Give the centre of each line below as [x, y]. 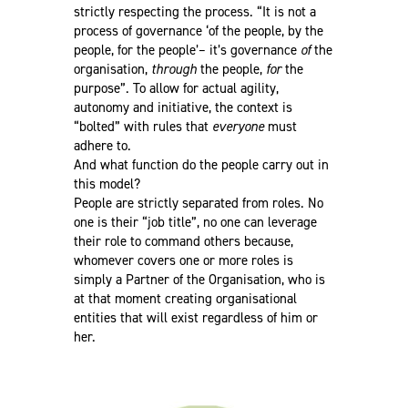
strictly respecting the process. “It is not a [194, 11]
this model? [107, 184]
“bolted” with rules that [143, 126]
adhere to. [102, 145]
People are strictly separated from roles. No [198, 203]
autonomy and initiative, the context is [183, 107]
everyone [238, 126]
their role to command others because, [183, 241]
